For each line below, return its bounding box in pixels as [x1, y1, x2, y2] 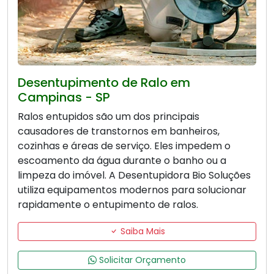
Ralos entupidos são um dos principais [18, 109, 199, 124]
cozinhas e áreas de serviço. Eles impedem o [18, 139, 231, 154]
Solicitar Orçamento [97, 254, 186, 267]
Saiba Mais [117, 225, 165, 238]
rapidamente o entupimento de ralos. [18, 198, 198, 212]
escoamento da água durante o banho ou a [18, 154, 226, 168]
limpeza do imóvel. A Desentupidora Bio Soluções [18, 168, 251, 183]
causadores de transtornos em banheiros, [18, 124, 220, 139]
